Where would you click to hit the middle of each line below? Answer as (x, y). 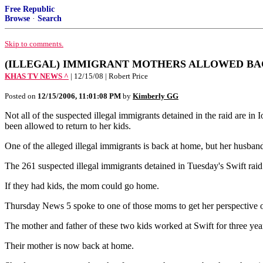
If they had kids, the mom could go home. (82, 186)
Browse (17, 18)
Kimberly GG (156, 96)
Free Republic (30, 9)
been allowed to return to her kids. (68, 126)
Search (50, 18)
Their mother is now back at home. (69, 246)
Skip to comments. (34, 44)
